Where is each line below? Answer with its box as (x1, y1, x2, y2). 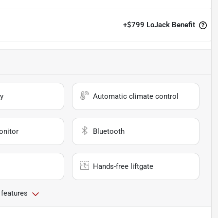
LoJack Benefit (144, 20, 197, 29)
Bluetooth (93, 127, 125, 136)
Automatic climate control (93, 92, 179, 101)
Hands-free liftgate (93, 162, 154, 171)
